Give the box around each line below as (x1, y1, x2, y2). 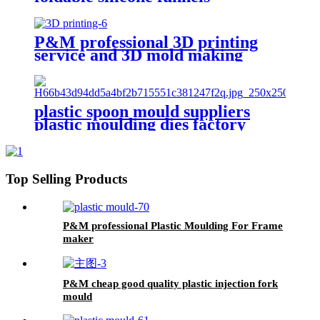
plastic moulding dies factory (34, 115, 246, 134)
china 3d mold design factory (34, 128, 246, 147)
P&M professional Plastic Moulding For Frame (63, 219, 283, 231)
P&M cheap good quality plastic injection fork (63, 277, 278, 289)
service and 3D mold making (34, 45, 243, 64)
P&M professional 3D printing (34, 32, 258, 51)
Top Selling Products (6, 171, 127, 187)
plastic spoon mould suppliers (34, 102, 250, 121)
